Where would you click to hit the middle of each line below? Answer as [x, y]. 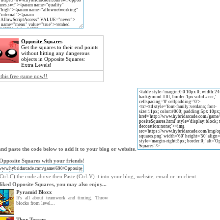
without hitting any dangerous [55, 53]
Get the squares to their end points [60, 47]
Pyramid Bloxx [34, 192]
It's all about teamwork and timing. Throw [62, 198]
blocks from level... [36, 203]
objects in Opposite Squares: [53, 59]
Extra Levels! [36, 65]
